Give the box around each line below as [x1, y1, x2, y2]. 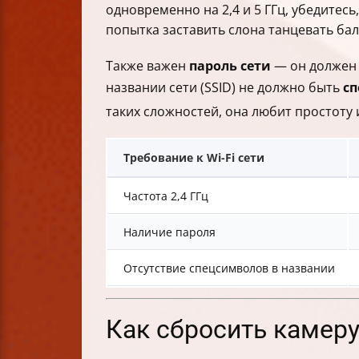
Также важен [106, 57, 189, 75]
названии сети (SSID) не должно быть [106, 79, 343, 96]
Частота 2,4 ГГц [123, 188, 208, 204]
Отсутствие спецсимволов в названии [123, 260, 335, 276]
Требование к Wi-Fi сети [123, 150, 264, 165]
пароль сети [189, 57, 271, 75]
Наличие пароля [123, 224, 216, 240]
